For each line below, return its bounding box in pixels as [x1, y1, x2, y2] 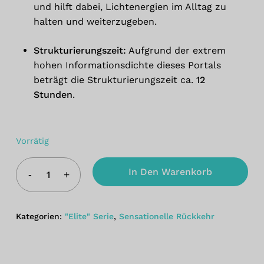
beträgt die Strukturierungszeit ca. [33, 74, 196, 85]
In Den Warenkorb [128, 166, 212, 177]
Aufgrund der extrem [126, 44, 226, 56]
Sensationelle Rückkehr [118, 211, 214, 221]
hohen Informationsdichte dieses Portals [33, 59, 221, 71]
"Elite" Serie [64, 211, 114, 221]
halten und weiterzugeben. [33, 15, 157, 27]
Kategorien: [15, 211, 65, 221]
